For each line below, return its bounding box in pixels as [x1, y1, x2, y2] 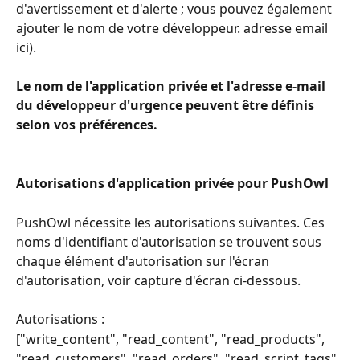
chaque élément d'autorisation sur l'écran [16, 252, 272, 270]
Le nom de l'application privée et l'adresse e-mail [16, 77, 329, 96]
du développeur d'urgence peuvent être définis [16, 96, 317, 115]
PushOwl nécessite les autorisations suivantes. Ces [16, 213, 328, 231]
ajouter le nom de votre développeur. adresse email [16, 18, 331, 37]
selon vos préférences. [16, 116, 157, 134]
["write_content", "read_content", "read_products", [16, 329, 328, 348]
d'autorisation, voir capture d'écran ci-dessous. [16, 271, 301, 289]
